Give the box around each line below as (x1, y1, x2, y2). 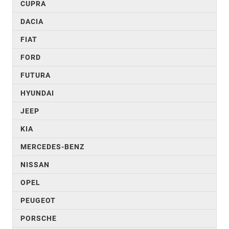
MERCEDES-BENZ (20, 142, 84, 151)
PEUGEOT (20, 196, 56, 204)
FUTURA (20, 71, 51, 79)
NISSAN (20, 160, 50, 169)
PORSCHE (20, 214, 57, 222)
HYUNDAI (20, 88, 54, 97)
